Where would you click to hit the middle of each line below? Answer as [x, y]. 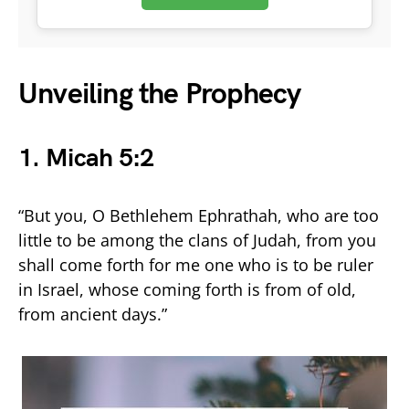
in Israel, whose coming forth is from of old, [187, 289]
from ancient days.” [93, 314]
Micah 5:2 [100, 158]
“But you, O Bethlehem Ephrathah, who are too [199, 215]
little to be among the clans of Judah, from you [197, 240]
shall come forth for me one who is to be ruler [196, 264]
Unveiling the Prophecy [160, 94]
